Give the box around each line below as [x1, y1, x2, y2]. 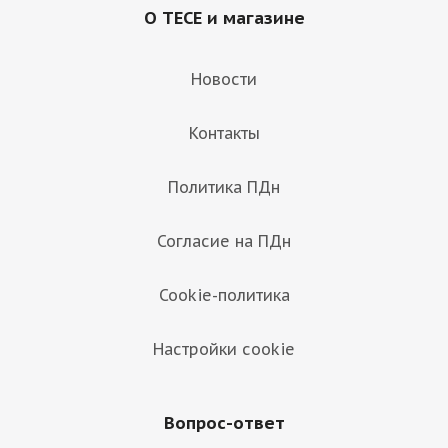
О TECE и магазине [143, 7, 305, 29]
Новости [191, 69, 257, 89]
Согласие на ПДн [157, 231, 291, 251]
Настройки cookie [153, 339, 295, 359]
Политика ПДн [168, 177, 280, 197]
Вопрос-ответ [163, 412, 285, 434]
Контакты [188, 123, 260, 143]
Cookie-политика [158, 285, 290, 305]
